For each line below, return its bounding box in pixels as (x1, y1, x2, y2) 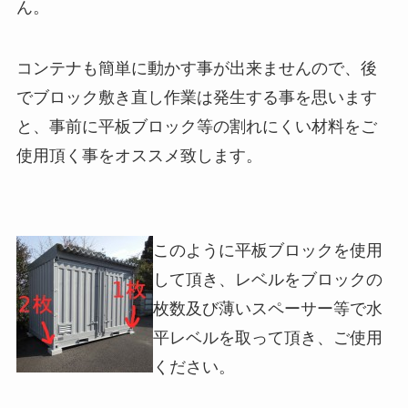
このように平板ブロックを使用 (152, 241, 382, 260)
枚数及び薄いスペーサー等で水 (152, 300, 382, 319)
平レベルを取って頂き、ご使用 (152, 329, 382, 348)
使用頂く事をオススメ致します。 (15, 147, 262, 166)
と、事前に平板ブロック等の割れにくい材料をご (15, 117, 377, 137)
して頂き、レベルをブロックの (152, 270, 382, 290)
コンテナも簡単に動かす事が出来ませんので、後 (15, 59, 377, 78)
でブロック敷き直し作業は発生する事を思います (15, 88, 377, 107)
